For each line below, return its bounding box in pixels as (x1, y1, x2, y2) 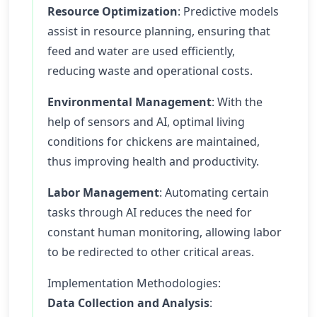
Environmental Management (47, 94, 212, 110)
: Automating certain (159, 185, 269, 200)
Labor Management (47, 185, 159, 200)
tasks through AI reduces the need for (47, 204, 252, 220)
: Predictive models (178, 4, 279, 19)
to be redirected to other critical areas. (47, 244, 254, 260)
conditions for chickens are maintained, (47, 134, 260, 149)
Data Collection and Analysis (47, 295, 209, 311)
